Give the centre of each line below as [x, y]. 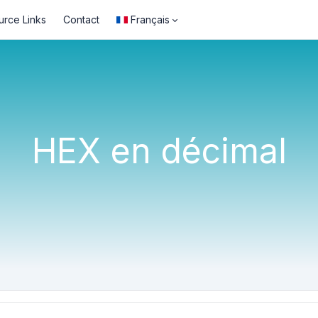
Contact [81, 20]
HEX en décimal [159, 151]
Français [150, 20]
